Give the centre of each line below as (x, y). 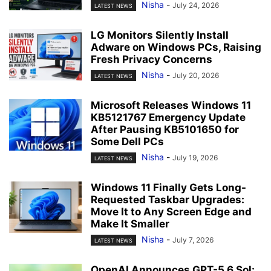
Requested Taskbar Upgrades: (168, 200)
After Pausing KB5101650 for (165, 130)
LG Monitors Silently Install (160, 35)
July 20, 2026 (196, 75)
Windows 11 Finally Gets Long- (168, 188)
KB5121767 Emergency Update (168, 118)
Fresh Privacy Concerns (152, 59)
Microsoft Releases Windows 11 (171, 106)
